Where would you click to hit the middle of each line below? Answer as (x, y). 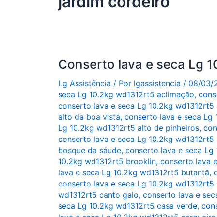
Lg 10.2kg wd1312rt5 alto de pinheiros (129, 128)
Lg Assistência (85, 83)
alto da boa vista (89, 116)
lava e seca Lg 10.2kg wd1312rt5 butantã (134, 172)
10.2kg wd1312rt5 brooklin (107, 161)
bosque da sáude (90, 150)
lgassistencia (158, 83)
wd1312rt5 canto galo (98, 194)
